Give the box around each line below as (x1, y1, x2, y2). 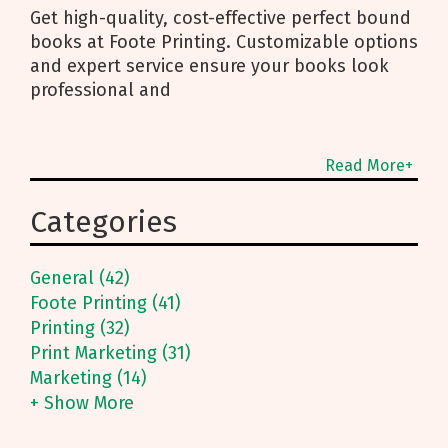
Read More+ (325, 156, 413, 176)
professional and (30, 79, 171, 102)
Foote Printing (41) (30, 292, 181, 315)
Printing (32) (30, 317, 130, 340)
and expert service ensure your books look (30, 55, 389, 78)
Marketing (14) (30, 367, 147, 390)
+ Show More (30, 392, 134, 415)
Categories (30, 204, 177, 241)
